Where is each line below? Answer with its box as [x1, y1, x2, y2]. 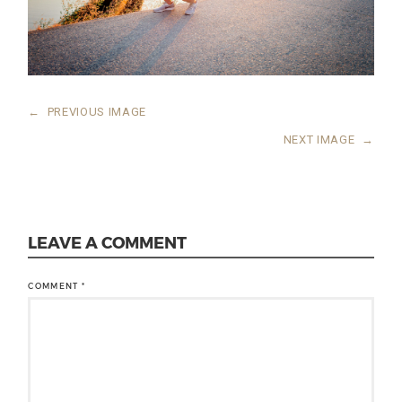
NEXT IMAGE [283, 133, 355, 147]
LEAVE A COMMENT [28, 232, 188, 252]
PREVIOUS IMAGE [47, 105, 146, 119]
